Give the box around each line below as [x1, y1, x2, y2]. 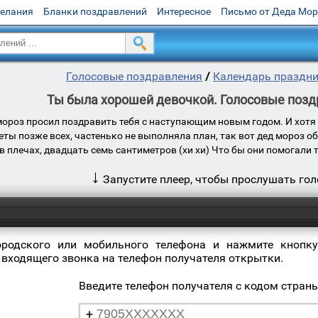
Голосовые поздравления [66, 70, 202, 83]
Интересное [157, 6, 211, 17]
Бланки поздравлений [43, 6, 147, 17]
